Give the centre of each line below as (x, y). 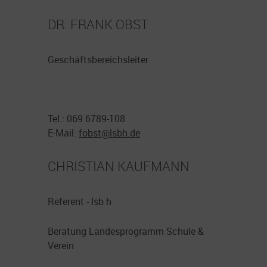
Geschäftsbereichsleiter (98, 59)
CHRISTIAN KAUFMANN (119, 166)
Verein (61, 245)
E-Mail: (63, 133)
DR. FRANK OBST (98, 24)
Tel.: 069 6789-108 (86, 119)
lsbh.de (125, 133)
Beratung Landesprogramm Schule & (126, 231)
